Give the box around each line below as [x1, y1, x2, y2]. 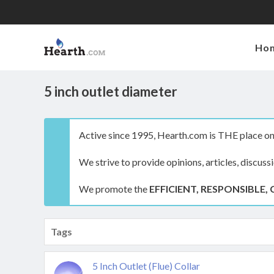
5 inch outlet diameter [44, 83, 177, 100]
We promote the [79, 183, 149, 194]
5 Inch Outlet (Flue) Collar [92, 260, 200, 272]
